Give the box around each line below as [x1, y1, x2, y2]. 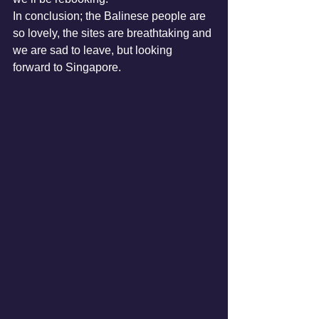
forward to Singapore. [13, 61, 124, 73]
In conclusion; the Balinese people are [13, 10, 209, 22]
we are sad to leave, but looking [13, 44, 175, 56]
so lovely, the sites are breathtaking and [13, 27, 214, 39]
